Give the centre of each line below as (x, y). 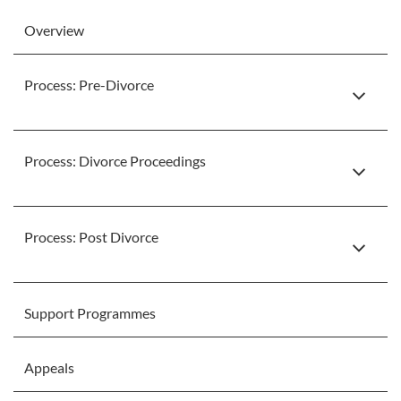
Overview (54, 30)
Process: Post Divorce (91, 237)
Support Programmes (90, 313)
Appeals (49, 367)
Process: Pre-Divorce (89, 85)
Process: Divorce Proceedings (115, 161)
